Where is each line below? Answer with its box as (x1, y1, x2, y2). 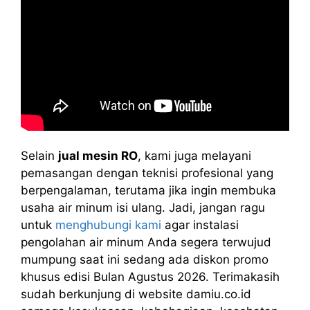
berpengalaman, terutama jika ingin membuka (21, 183, 276, 197)
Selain (21, 149, 58, 163)
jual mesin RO (58, 149, 138, 163)
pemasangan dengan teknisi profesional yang (21, 166, 273, 180)
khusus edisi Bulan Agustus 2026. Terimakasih (21, 270, 280, 284)
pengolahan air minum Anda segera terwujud (21, 235, 271, 249)
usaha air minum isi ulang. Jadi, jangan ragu (21, 201, 265, 215)
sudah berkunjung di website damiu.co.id (21, 287, 251, 301)
